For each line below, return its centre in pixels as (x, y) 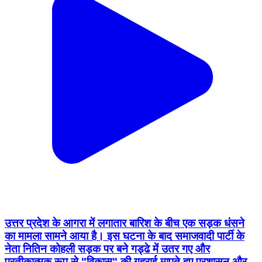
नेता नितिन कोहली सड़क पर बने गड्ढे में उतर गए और (107, 249)
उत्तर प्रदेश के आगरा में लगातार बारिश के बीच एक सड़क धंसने (125, 223)
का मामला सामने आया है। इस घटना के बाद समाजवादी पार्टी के (125, 236)
